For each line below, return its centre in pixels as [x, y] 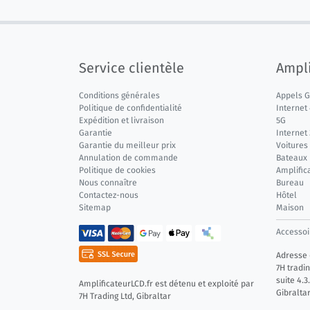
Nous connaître [108, 182]
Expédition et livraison [121, 120]
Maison [290, 207]
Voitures [292, 145]
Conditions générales [119, 95]
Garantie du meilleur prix [127, 145]
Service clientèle [131, 67]
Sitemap [95, 207]
